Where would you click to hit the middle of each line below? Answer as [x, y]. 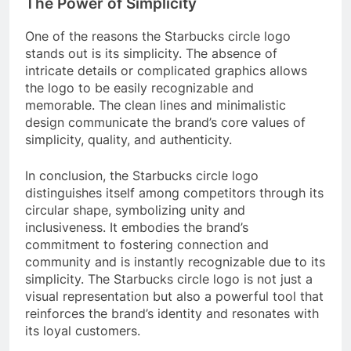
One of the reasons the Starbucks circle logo [158, 36]
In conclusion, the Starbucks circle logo [142, 175]
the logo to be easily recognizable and [139, 87]
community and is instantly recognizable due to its [175, 261]
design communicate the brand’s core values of [165, 122]
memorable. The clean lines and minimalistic [156, 105]
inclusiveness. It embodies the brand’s [137, 227]
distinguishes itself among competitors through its [174, 192]
